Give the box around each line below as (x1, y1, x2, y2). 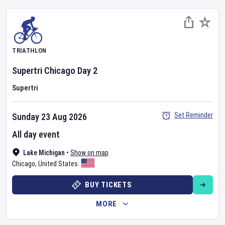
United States (38, 160, 78, 168)
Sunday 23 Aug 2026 (12, 111, 87, 122)
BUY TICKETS (85, 180, 132, 189)
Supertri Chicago (12, 65, 75, 76)
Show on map (70, 149, 108, 157)
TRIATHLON (12, 47, 47, 54)
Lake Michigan (23, 149, 65, 157)
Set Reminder (174, 111, 213, 119)
